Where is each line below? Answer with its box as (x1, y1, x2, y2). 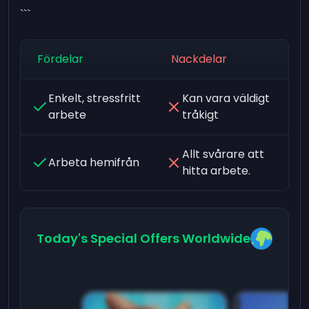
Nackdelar (170, 50, 227, 67)
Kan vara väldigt (181, 90, 270, 106)
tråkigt (181, 106, 219, 123)
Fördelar (37, 50, 84, 67)
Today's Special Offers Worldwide (36, 229, 250, 247)
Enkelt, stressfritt (48, 90, 141, 106)
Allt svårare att (181, 146, 264, 162)
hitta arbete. (181, 162, 250, 179)
